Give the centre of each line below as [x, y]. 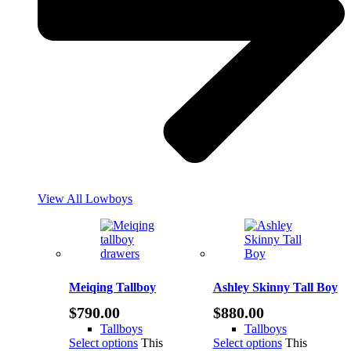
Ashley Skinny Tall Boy [275, 287]
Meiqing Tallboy [112, 287]
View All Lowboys [85, 198]
